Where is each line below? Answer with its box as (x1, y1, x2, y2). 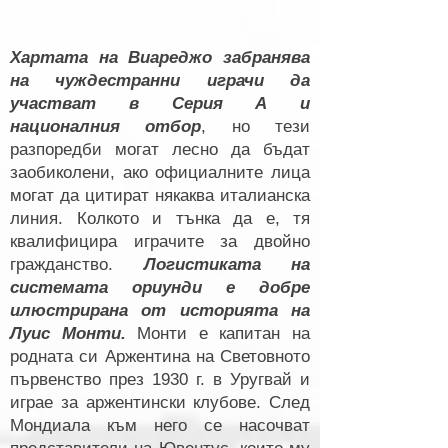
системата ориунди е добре (10, 278, 310, 297)
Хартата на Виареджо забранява (10, 48, 310, 67)
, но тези (201, 117, 311, 136)
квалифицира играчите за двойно (10, 232, 310, 251)
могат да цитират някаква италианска (10, 186, 310, 205)
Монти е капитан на (125, 324, 311, 343)
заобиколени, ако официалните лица (10, 163, 310, 182)
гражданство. (10, 255, 144, 274)
